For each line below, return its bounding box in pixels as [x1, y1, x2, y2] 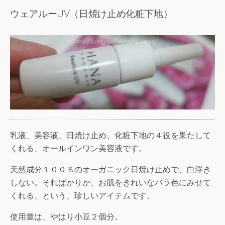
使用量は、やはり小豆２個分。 [10, 211, 123, 221]
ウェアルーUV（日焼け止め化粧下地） [10, 8, 173, 19]
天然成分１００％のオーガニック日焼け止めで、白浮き [10, 164, 211, 174]
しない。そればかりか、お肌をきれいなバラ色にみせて [10, 177, 211, 187]
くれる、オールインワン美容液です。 [10, 143, 147, 153]
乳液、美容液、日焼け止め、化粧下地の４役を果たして [10, 130, 211, 140]
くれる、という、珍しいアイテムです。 [10, 190, 155, 200]
